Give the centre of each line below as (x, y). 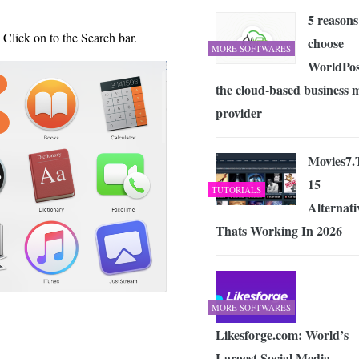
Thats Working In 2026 (279, 230)
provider (239, 112)
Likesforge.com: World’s (282, 334)
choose (326, 42)
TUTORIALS (236, 189)
